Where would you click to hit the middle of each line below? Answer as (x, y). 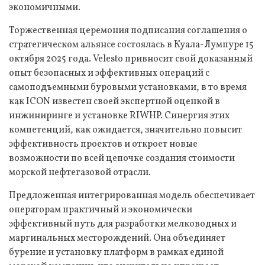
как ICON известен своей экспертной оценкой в (114, 102)
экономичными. (45, 8)
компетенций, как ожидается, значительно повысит (125, 130)
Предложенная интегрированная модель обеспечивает (132, 196)
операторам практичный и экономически (101, 210)
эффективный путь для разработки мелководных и (123, 224)
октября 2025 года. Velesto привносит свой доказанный (131, 59)
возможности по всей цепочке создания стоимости (122, 159)
